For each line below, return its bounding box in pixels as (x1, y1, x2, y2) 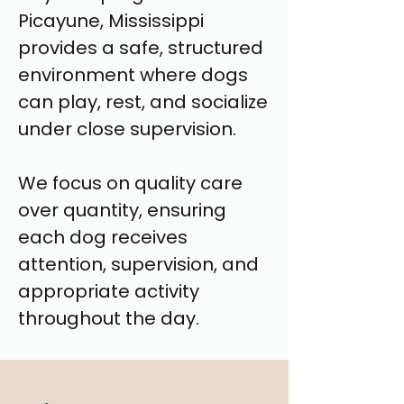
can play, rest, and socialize (18, 89, 268, 115)
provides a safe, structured (18, 35, 263, 60)
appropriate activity (18, 279, 199, 304)
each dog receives (18, 225, 188, 250)
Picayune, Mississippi (18, 8, 204, 33)
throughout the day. (18, 306, 199, 331)
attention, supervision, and (18, 252, 259, 277)
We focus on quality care (18, 170, 243, 196)
